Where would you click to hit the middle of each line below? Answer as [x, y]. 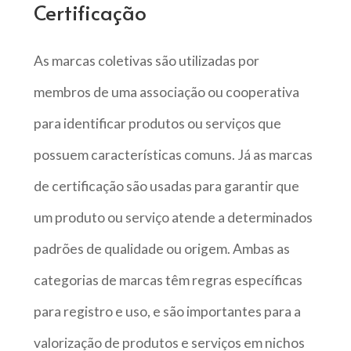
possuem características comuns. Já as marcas [173, 154]
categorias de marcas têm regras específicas [168, 280]
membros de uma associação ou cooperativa [166, 92]
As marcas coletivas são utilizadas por [146, 60]
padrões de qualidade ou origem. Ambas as [161, 248]
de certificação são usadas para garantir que [166, 186]
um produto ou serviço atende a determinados [173, 217]
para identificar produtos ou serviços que [157, 123]
